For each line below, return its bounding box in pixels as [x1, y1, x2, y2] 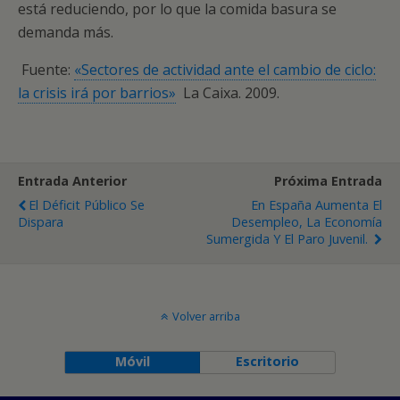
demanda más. [18, 22, 121, 42]
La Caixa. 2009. [176, 83, 279, 103]
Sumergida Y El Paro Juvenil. [206, 230, 371, 247]
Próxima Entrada [274, 172, 382, 189]
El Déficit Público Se [29, 196, 145, 213]
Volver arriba [171, 308, 240, 324]
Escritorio [236, 353, 300, 370]
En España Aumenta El [251, 196, 382, 213]
